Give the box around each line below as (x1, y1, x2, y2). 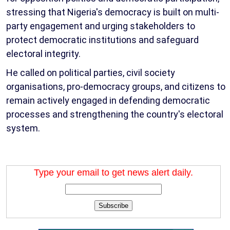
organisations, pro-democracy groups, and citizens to (6, 81, 225, 92)
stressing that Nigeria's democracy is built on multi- (6, 7, 219, 18)
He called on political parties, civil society (6, 67, 175, 79)
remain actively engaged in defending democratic (6, 95, 210, 106)
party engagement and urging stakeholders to (6, 21, 195, 32)
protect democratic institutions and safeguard (6, 34, 199, 46)
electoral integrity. (6, 48, 81, 60)
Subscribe (99, 202, 128, 210)
